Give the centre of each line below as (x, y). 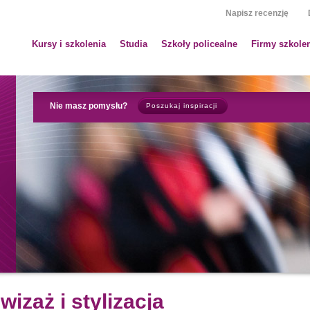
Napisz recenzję (257, 13)
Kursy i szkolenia (69, 44)
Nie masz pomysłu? (89, 106)
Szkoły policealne (199, 44)
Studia (134, 44)
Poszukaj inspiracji (182, 106)
